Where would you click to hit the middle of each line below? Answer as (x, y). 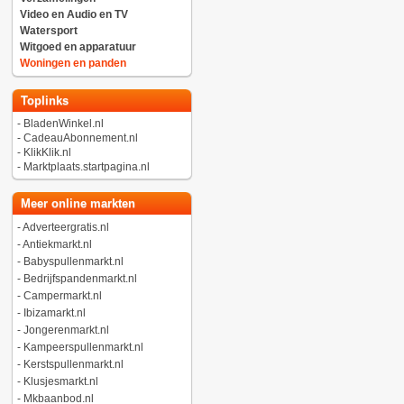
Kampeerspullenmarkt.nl (83, 347)
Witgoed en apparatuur (78, 47)
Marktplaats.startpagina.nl (86, 167)
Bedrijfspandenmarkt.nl (80, 279)
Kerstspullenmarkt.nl (73, 364)
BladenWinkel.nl (63, 124)
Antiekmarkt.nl (57, 244)
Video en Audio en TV (73, 14)
